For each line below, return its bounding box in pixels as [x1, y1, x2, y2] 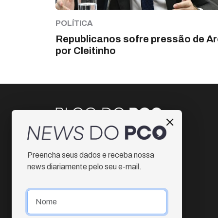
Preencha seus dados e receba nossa [27, 150, 154, 159]
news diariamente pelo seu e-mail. [27, 162, 142, 171]
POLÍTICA [55, 18, 93, 27]
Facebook [67, 152, 102, 161]
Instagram [67, 135, 103, 144]
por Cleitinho [55, 45, 116, 56]
